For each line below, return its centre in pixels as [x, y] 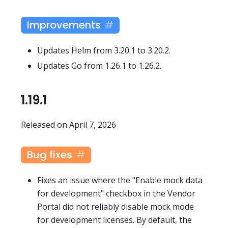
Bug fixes [50, 154]
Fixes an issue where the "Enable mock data [120, 180]
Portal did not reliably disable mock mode [116, 206]
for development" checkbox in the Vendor [116, 193]
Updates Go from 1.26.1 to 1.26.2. [99, 65]
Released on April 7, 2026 [68, 124]
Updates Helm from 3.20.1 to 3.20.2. [104, 50]
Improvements [64, 25]
